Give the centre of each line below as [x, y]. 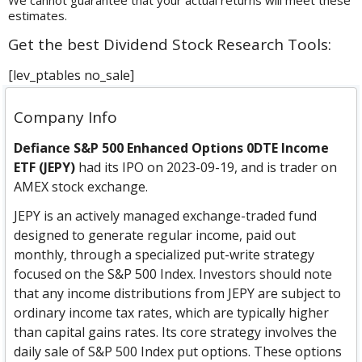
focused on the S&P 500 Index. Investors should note [173, 274]
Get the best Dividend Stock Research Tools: [170, 45]
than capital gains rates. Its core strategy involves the [176, 333]
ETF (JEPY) [45, 168]
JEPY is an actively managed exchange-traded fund [166, 216]
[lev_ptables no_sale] [72, 76]
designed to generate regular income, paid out [155, 236]
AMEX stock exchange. [81, 187]
